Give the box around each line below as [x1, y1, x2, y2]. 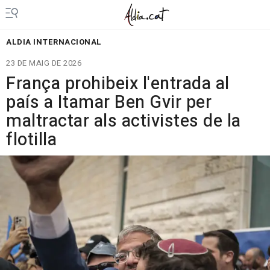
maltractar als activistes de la [6, 108, 241, 134]
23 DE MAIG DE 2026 [6, 57, 81, 69]
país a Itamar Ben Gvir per [6, 90, 212, 115]
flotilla [6, 127, 57, 152]
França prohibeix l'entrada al [6, 71, 230, 96]
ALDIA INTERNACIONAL [6, 36, 102, 48]
